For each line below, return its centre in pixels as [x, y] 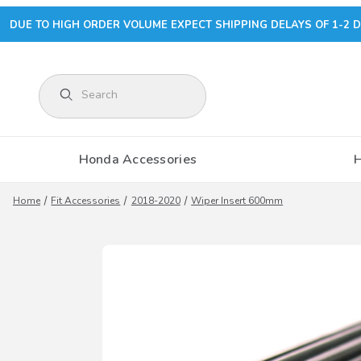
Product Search [91, 90]
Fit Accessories [86, 201]
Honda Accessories [138, 160]
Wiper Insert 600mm [237, 201]
